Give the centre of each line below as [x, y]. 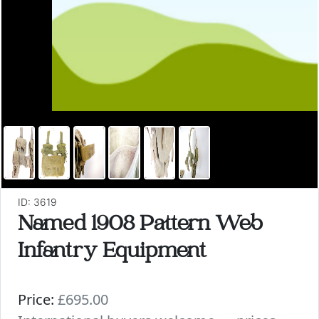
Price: [36, 299]
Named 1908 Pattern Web [140, 226]
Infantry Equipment [112, 253]
